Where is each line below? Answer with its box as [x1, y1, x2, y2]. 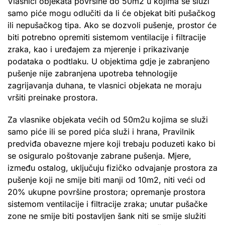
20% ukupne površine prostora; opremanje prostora [8, 186, 205, 197]
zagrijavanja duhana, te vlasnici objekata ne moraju [8, 80, 201, 90]
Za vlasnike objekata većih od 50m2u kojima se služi [8, 114, 208, 125]
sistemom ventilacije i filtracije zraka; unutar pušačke [8, 198, 207, 209]
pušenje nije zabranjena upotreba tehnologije [8, 68, 177, 78]
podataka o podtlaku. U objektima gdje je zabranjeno [8, 56, 210, 66]
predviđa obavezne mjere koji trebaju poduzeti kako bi [8, 138, 215, 149]
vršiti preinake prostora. [8, 92, 98, 102]
